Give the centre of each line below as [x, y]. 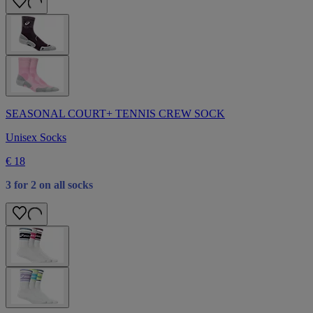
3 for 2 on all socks [49, 184]
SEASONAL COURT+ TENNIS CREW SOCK [115, 113]
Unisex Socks [36, 137]
